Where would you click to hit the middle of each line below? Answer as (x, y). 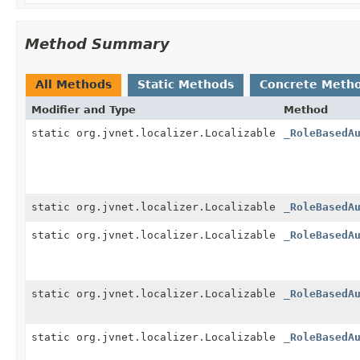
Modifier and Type (84, 109)
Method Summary (97, 43)
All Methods (74, 84)
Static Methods (186, 84)
